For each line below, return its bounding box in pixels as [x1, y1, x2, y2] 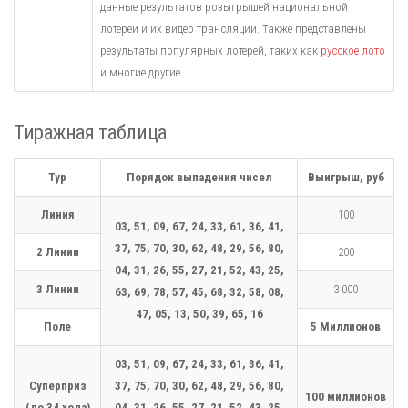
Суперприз [28, 379, 87, 393]
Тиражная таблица [14, 120, 168, 144]
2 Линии [36, 245, 79, 259]
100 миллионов [305, 390, 386, 403]
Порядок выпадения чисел [127, 170, 271, 184]
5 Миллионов [311, 320, 381, 333]
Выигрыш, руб [307, 170, 384, 184]
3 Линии [36, 282, 79, 296]
